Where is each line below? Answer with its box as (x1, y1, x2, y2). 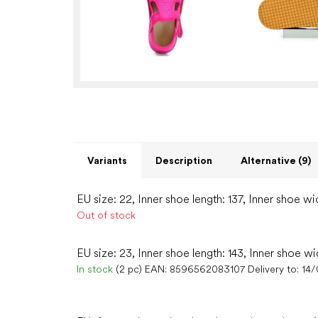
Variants (87, 155, 127, 167)
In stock (77, 263, 116, 275)
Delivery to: (248, 263, 299, 275)
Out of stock (77, 209, 136, 221)
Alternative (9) (241, 155, 311, 167)
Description (155, 155, 212, 167)
